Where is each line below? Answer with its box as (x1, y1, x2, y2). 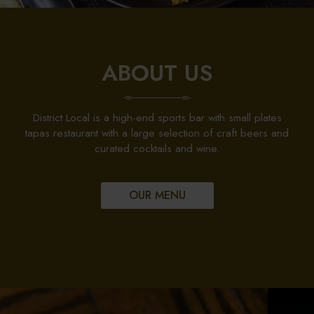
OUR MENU (128, 187, 186, 203)
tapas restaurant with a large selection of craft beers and (25, 125, 289, 141)
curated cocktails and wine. (94, 141, 220, 156)
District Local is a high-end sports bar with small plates (32, 110, 282, 125)
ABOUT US (101, 57, 213, 89)
